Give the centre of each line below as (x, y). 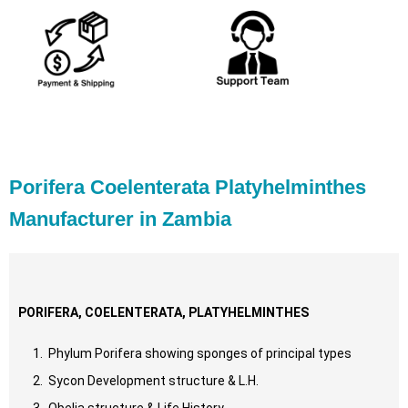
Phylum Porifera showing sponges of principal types (199, 353)
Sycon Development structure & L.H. (152, 380)
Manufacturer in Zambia (120, 219)
